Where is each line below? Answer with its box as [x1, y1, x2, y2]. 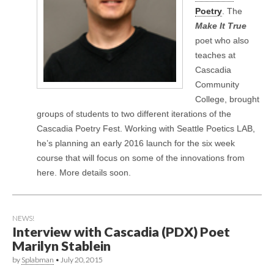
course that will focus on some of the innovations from [37, 152, 245, 163]
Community [195, 79, 239, 89]
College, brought [195, 94, 259, 104]
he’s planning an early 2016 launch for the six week [37, 138, 235, 148]
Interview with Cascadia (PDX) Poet [12, 224, 230, 240]
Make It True [195, 20, 246, 31]
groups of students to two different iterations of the [37, 108, 231, 119]
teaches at [195, 50, 235, 60]
